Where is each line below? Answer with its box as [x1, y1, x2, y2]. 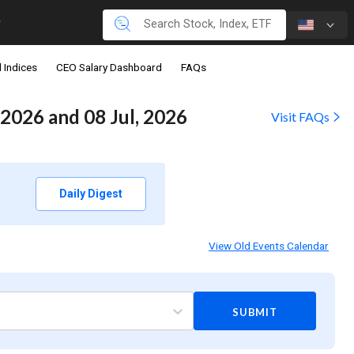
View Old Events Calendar [209, 239, 329, 253]
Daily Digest [59, 187, 122, 201]
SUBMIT [232, 306, 277, 319]
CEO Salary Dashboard [56, 61, 162, 74]
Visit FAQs [271, 109, 332, 125]
